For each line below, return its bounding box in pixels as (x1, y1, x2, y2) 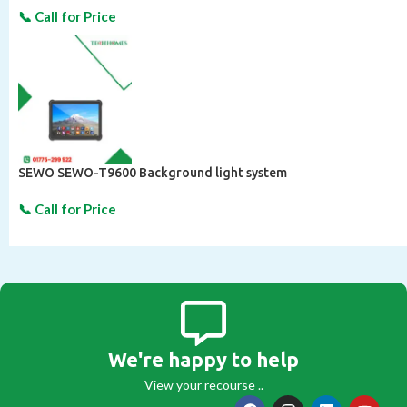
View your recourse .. (144, 377, 263, 393)
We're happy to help (108, 348, 299, 372)
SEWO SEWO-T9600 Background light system (18, 165, 287, 181)
